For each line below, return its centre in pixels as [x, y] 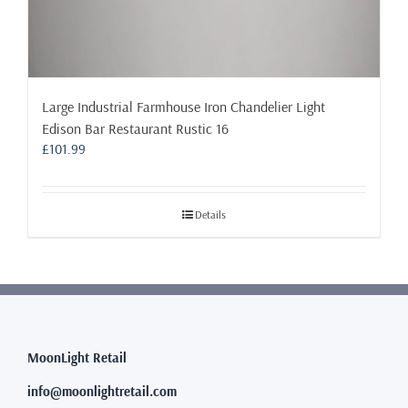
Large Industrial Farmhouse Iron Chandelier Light [184, 106]
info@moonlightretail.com [102, 391]
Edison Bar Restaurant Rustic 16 [135, 128]
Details [210, 214]
